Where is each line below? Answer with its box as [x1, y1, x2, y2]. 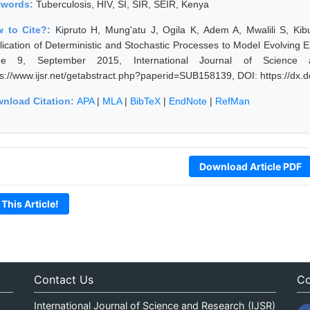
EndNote [169, 95, 207, 107]
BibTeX [130, 95, 161, 107]
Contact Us [33, 272, 93, 286]
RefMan [215, 95, 250, 107]
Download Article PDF [199, 160, 302, 172]
